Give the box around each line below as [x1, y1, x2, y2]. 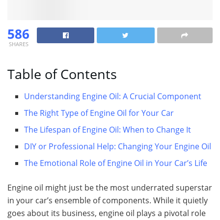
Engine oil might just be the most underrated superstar [7, 182, 212, 193]
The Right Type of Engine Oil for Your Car [24, 108, 174, 119]
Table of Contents [7, 65, 117, 83]
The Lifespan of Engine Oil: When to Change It [24, 124, 192, 136]
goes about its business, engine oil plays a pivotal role [7, 208, 206, 219]
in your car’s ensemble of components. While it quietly [7, 195, 208, 206]
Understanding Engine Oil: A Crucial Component [24, 91, 202, 102]
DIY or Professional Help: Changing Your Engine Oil [24, 141, 212, 152]
